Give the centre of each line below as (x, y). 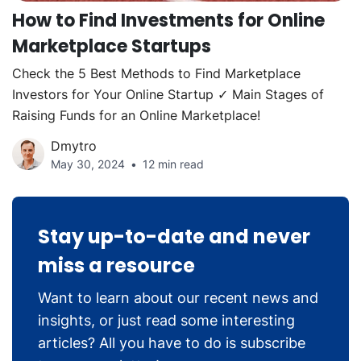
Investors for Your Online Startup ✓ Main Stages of (168, 94)
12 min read (173, 164)
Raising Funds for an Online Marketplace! (136, 115)
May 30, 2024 (88, 164)
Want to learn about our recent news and (178, 297)
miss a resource (116, 265)
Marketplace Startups (112, 46)
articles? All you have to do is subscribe (172, 342)
